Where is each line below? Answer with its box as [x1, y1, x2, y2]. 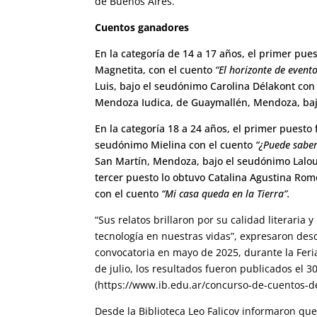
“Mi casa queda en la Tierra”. [161, 186, 291, 200]
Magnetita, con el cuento [95, 62, 216, 76]
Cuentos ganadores [95, 20, 190, 34]
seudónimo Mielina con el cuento [95, 137, 253, 151]
